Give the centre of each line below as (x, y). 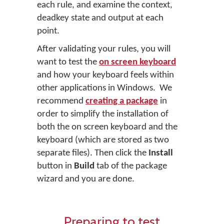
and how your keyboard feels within (105, 75)
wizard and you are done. (86, 179)
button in (55, 166)
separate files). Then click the (93, 153)
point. (48, 31)
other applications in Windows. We (104, 88)
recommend (61, 101)
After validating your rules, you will (104, 49)
